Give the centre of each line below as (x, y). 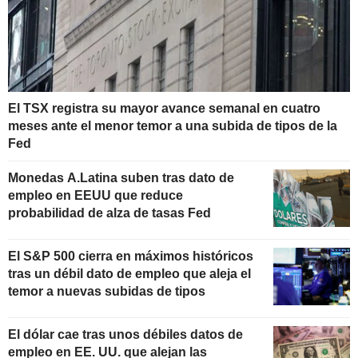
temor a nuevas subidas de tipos (107, 291)
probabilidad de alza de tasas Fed (109, 213)
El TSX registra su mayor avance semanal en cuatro (164, 108)
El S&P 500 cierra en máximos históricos (131, 256)
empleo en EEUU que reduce (95, 195)
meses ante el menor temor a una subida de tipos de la (173, 125)
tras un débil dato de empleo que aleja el (129, 273)
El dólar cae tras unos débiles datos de (125, 334)
